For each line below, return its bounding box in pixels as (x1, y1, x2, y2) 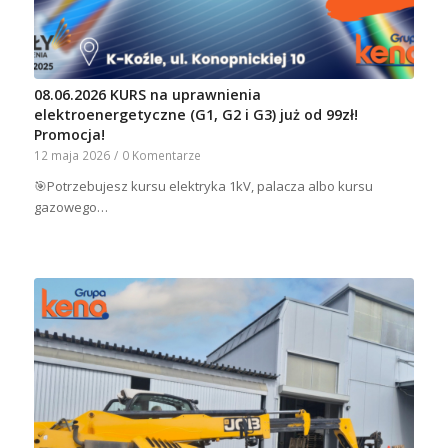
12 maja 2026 (33, 147, 110, 164)
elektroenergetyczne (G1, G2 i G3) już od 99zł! (33, 105, 358, 125)
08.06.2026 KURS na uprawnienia (33, 85, 261, 105)
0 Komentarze (121, 147, 201, 164)
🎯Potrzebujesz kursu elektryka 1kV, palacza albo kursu (33, 177, 373, 196)
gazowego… (33, 198, 108, 217)
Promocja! (33, 125, 105, 145)
